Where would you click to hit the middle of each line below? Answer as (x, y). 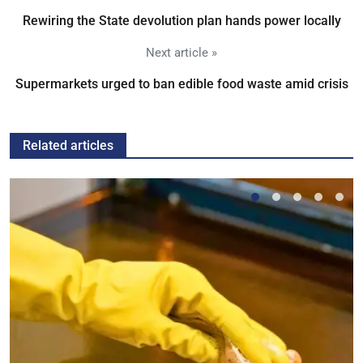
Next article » (181, 52)
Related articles (68, 145)
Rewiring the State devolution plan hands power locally (181, 20)
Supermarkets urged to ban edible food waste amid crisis (181, 83)
